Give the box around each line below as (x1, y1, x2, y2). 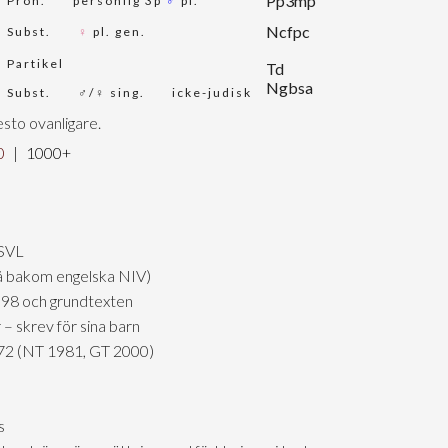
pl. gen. (89, 24, 146, 40)
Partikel (7, 56, 64, 72)
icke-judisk (172, 85, 252, 101)
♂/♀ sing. (78, 85, 145, 101)
